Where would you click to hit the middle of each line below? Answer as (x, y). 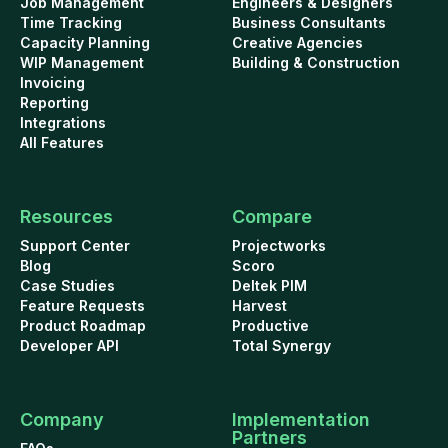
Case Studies (67, 285)
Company (62, 419)
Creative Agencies (297, 42)
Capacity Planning (85, 42)
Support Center (75, 245)
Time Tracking (71, 22)
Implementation (300, 419)
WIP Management (82, 62)
